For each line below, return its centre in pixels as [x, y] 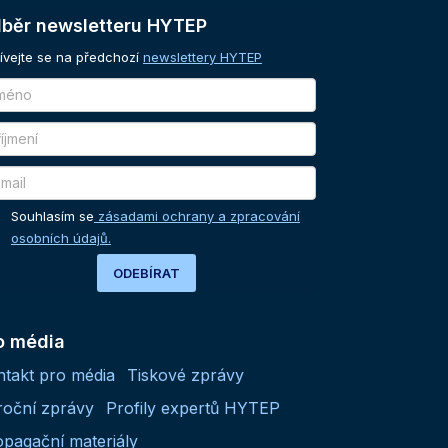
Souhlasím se [52, 216]
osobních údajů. [61, 238]
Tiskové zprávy [185, 374]
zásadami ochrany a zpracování [197, 216]
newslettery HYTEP [202, 57]
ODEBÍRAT [146, 273]
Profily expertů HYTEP [193, 407]
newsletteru [89, 25]
